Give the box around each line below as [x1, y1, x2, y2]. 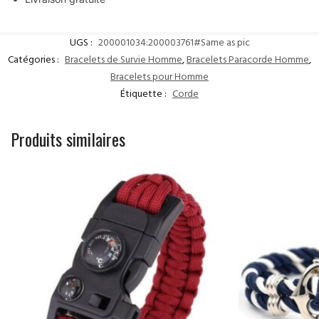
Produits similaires [11, 125, 125, 152]
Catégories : [8, 51, 61, 70]
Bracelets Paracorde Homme [187, 51, 309, 70]
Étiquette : [120, 85, 169, 105]
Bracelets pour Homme [110, 68, 209, 88]
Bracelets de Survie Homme [65, 51, 182, 70]
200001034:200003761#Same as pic [98, 33, 250, 53]
